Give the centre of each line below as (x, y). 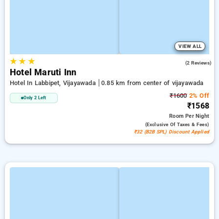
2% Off (198, 96)
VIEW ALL (190, 46)
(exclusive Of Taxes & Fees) (177, 124)
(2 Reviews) (198, 63)
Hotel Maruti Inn (43, 72)
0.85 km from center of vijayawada (152, 83)
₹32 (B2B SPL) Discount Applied (172, 132)
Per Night (197, 116)
